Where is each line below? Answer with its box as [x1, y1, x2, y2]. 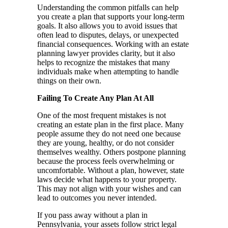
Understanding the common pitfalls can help [37, 3, 179, 12]
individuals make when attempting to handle [37, 67, 179, 76]
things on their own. [37, 76, 101, 85]
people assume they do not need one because [37, 129, 181, 138]
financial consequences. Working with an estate [37, 40, 189, 49]
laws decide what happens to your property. [37, 175, 177, 184]
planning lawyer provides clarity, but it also [37, 49, 175, 58]
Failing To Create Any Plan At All [37, 94, 154, 103]
